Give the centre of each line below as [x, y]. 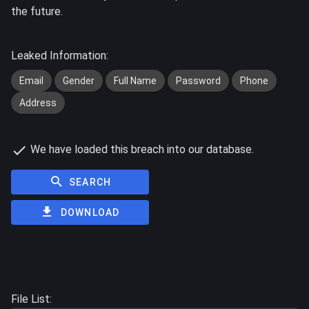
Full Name [135, 80]
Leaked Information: [60, 56]
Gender [79, 80]
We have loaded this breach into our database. [141, 149]
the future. [37, 11]
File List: [31, 299]
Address [38, 102]
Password [198, 80]
